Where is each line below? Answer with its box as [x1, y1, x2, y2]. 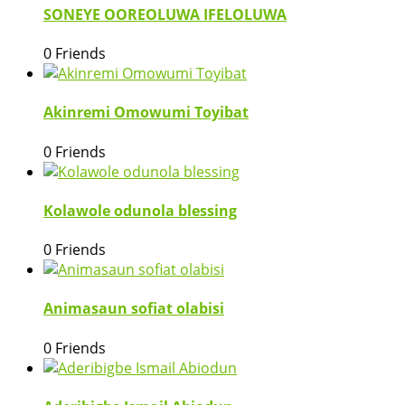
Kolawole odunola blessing [43, 200, 237, 221]
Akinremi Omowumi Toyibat [43, 102, 249, 123]
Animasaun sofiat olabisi [43, 298, 224, 319]
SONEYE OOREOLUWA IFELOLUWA [43, 4, 287, 24]
